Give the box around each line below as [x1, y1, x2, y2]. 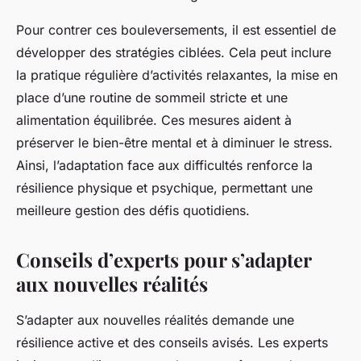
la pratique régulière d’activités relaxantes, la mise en [16, 67, 338, 84]
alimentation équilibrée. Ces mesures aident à [16, 112, 292, 129]
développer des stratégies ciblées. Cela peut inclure [16, 44, 331, 61]
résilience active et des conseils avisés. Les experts [16, 334, 328, 351]
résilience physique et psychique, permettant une [16, 180, 313, 197]
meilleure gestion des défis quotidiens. [16, 202, 250, 219]
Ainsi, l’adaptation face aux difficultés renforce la [16, 157, 313, 174]
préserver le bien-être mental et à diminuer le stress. [16, 135, 333, 151]
